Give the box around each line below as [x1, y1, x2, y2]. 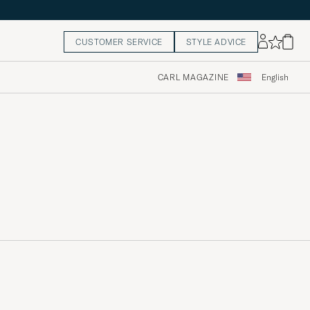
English [262, 72, 289, 83]
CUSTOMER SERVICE [75, 37, 163, 48]
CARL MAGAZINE [157, 72, 229, 83]
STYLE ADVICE [185, 37, 246, 48]
